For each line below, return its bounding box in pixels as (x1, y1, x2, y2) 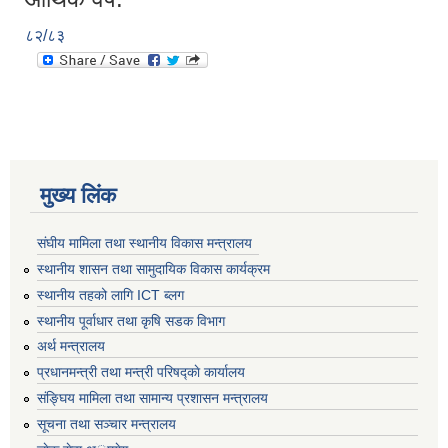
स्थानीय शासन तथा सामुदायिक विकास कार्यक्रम (37, 260, 270, 277)
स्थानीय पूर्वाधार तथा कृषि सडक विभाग (37, 312, 225, 329)
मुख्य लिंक (40, 183, 116, 209)
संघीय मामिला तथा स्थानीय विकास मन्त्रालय (37, 235, 252, 252)
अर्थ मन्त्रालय (37, 338, 105, 355)
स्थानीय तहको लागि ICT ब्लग (37, 286, 184, 303)
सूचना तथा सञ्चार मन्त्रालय (37, 415, 176, 432)
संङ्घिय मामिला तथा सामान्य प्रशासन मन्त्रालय (37, 389, 268, 406)
